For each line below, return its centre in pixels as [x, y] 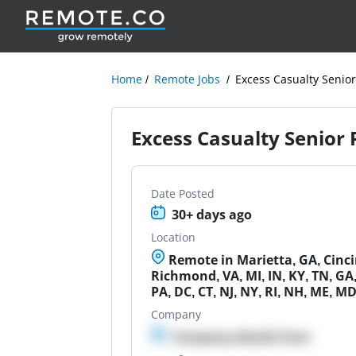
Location [174, 237]
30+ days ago [212, 215]
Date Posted [183, 193]
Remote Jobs [188, 79]
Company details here [241, 337]
